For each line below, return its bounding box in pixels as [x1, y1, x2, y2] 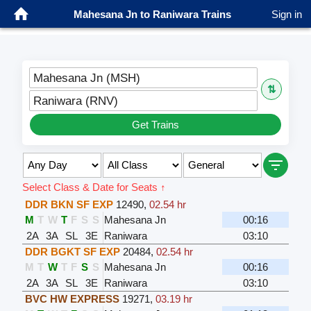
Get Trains [132, 118, 179, 131]
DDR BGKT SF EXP [24, 245, 120, 258]
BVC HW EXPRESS [24, 292, 119, 305]
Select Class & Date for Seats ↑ [22, 180, 166, 193]
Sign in [271, 8, 302, 20]
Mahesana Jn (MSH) [33, 71, 140, 84]
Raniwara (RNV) [33, 94, 118, 107]
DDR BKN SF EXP [24, 198, 113, 210]
